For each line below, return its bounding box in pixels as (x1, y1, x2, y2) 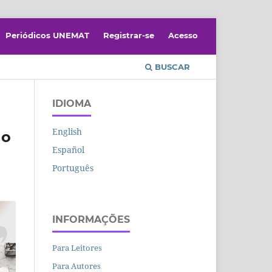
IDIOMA (52, 97, 91, 109)
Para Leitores (52, 242, 102, 253)
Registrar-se (103, 30, 155, 40)
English (52, 125, 82, 137)
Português (52, 161, 93, 174)
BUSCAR (152, 61, 190, 72)
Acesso (168, 30, 198, 40)
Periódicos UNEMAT (5, 30, 90, 40)
